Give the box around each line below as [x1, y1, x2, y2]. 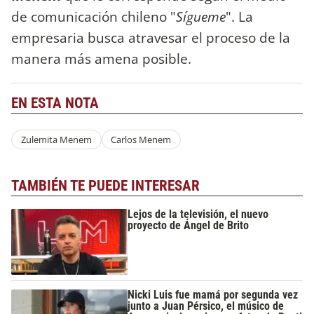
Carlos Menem [111, 133, 172, 146]
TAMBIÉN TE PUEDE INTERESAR [11, 177, 200, 194]
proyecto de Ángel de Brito [128, 219, 250, 233]
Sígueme [176, 7, 226, 27]
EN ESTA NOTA [11, 95, 99, 112]
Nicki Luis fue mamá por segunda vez [128, 288, 299, 302]
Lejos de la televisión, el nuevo [128, 207, 269, 221]
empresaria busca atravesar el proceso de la [11, 28, 290, 48]
